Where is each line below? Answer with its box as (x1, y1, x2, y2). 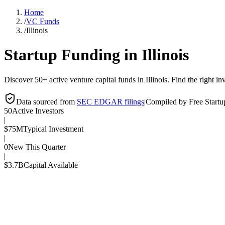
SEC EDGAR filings (77, 97, 144, 106)
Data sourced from (16, 97, 75, 106)
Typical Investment (23, 124, 83, 133)
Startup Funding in (4, 46, 142, 64)
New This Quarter (8, 142, 66, 151)
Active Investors (12, 106, 64, 115)
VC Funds (26, 17, 59, 26)
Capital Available (24, 160, 78, 169)
